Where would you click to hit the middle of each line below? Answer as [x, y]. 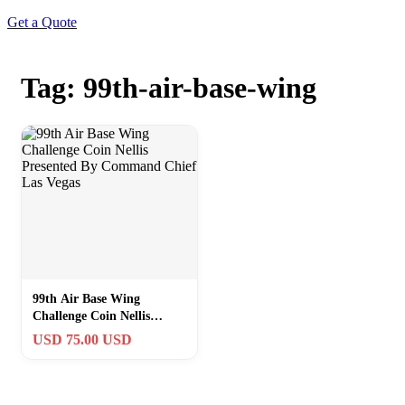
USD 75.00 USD [82, 339]
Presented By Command [99, 333]
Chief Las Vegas [76, 350]
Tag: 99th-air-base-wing [169, 88]
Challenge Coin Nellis [91, 316]
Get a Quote [42, 22]
